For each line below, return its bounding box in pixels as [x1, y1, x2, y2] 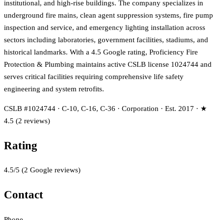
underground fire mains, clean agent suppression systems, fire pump [4, 11, 213, 19]
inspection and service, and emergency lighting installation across [4, 23, 205, 31]
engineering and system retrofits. [4, 84, 104, 93]
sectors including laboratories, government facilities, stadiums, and [4, 35, 208, 44]
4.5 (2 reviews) [4, 116, 50, 125]
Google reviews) [28, 166, 81, 174]
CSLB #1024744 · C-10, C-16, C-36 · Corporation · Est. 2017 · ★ [4, 104, 207, 112]
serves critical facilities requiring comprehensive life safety [4, 72, 184, 81]
